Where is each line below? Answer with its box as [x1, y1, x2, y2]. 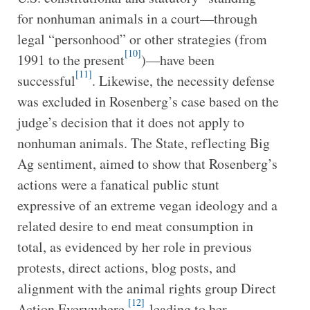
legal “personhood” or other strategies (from [17, 29, 267, 48]
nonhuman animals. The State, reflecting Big [17, 133, 270, 152]
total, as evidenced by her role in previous [17, 237, 252, 256]
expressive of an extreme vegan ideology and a [17, 195, 277, 215]
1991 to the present [17, 50, 125, 69]
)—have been [140, 50, 215, 69]
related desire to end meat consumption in [17, 216, 253, 235]
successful [17, 71, 75, 90]
